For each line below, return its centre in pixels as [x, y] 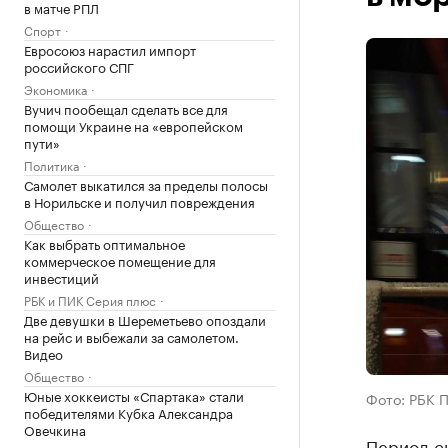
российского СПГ [79, 66]
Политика [51, 164]
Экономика [55, 88]
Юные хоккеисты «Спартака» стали [134, 395]
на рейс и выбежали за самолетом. [131, 336]
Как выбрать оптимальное [104, 243]
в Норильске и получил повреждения [139, 201]
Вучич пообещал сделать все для [126, 108]
